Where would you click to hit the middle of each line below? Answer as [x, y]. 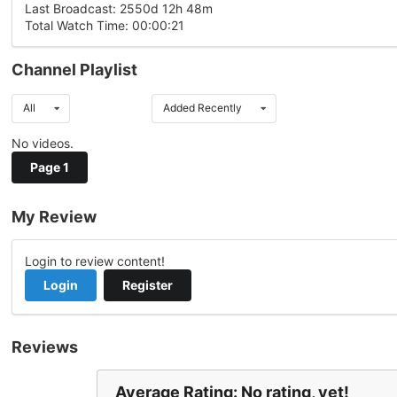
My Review [54, 216]
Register [147, 284]
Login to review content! [95, 261]
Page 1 [50, 167]
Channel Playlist [74, 70]
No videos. [43, 144]
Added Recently [202, 108]
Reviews [45, 346]
